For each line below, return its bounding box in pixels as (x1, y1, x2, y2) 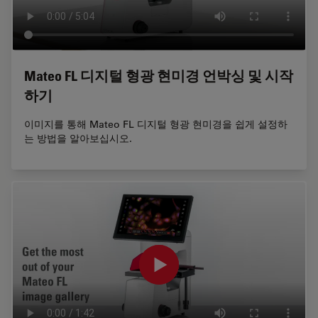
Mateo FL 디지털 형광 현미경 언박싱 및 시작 (24, 67, 293, 85)
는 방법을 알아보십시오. (24, 132, 132, 146)
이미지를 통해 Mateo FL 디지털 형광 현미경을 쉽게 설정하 (24, 118, 287, 131)
